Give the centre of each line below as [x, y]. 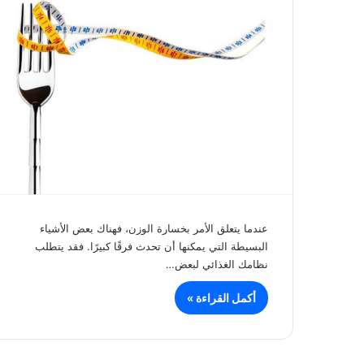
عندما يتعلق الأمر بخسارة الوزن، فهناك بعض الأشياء [154, 229]
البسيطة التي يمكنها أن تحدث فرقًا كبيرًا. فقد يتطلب [152, 247]
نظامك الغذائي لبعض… [217, 264]
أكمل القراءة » [221, 298]
